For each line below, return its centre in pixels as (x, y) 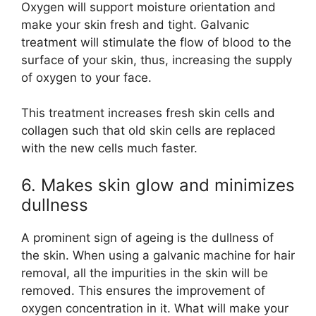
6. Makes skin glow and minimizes (158, 185)
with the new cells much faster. (109, 148)
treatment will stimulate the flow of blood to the (156, 42)
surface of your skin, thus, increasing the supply (157, 60)
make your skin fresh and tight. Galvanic (135, 24)
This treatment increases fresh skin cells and (148, 113)
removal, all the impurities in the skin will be (145, 273)
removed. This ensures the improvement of (143, 290)
